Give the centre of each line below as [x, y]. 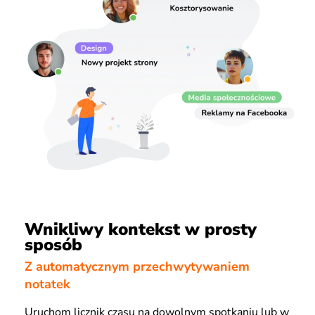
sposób [53, 245]
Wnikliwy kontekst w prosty [141, 230]
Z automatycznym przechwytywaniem [137, 266]
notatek [47, 284]
